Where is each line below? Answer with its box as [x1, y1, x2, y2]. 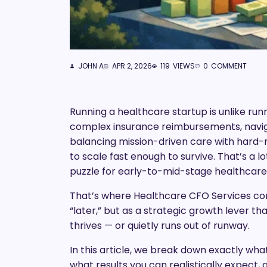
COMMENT [211, 61, 247, 72]
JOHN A [78, 61, 104, 72]
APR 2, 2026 [112, 61, 152, 72]
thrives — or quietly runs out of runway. [70, 219, 250, 233]
